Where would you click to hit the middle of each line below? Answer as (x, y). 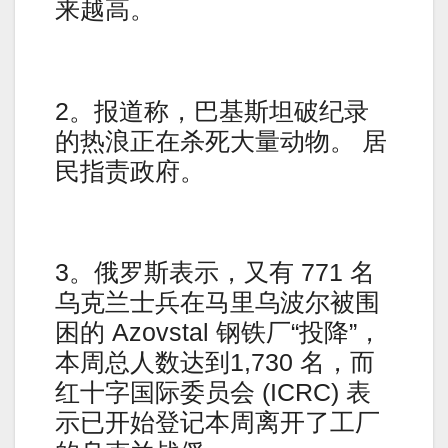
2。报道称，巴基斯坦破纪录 (212, 110)
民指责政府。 (130, 170)
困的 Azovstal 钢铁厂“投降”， (218, 332)
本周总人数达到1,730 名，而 (215, 362)
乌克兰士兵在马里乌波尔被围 (217, 302)
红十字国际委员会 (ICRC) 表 (213, 392)
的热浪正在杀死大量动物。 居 (221, 140)
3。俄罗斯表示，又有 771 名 (215, 272)
